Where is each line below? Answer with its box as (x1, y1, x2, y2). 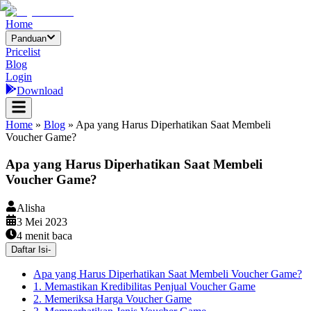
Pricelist (6, 46, 40, 58)
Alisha (17, 201, 45, 214)
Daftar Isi (11, 244, 48, 255)
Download (17, 85, 63, 97)
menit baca (22, 229, 72, 242)
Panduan (11, 33, 47, 44)
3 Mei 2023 (17, 215, 67, 228)
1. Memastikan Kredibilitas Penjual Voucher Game (33, 280, 255, 292)
